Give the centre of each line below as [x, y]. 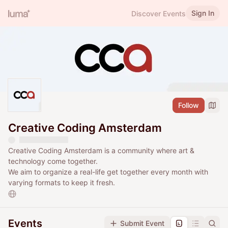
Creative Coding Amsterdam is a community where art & [101, 151]
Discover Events [159, 13]
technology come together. [53, 161]
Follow [189, 105]
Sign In [203, 13]
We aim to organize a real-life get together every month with [108, 172]
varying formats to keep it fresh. [62, 183]
